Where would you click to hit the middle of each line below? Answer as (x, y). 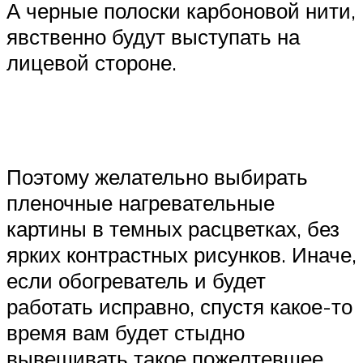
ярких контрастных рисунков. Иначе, (181, 254)
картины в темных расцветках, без (173, 228)
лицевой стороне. (92, 62)
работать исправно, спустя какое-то (179, 306)
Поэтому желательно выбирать (157, 176)
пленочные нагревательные (141, 202)
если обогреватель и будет (136, 280)
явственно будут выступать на (153, 36)
